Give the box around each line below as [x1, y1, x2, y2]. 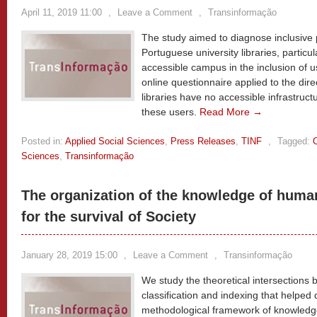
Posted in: [21, 136, 63, 146]
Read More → [200, 106, 263, 117]
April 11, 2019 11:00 [21, 7, 102, 18]
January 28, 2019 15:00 [21, 250, 117, 260]
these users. [142, 106, 200, 117]
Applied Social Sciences [65, 136, 165, 146]
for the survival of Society [21, 209, 196, 224]
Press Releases [171, 136, 236, 146]
